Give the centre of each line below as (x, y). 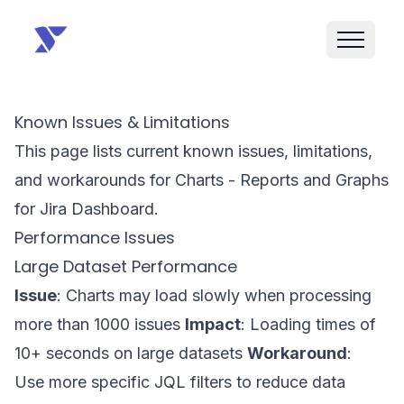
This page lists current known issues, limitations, (193, 151)
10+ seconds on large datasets (131, 353)
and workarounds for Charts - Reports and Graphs (202, 180)
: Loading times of (308, 324)
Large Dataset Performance (126, 266)
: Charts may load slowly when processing (214, 295)
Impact (213, 324)
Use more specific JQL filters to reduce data (180, 382)
